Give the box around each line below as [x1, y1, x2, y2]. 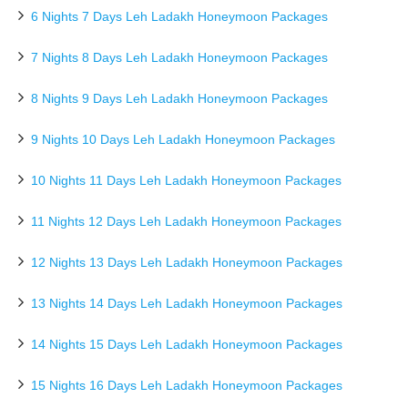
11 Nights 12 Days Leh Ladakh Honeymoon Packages [31, 214, 342, 229]
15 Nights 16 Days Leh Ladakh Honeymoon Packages [31, 378, 342, 393]
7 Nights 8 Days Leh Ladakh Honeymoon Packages [31, 50, 328, 65]
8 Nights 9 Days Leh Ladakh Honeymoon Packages [31, 91, 328, 106]
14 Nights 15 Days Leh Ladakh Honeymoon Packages [31, 337, 342, 352]
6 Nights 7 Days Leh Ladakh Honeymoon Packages [31, 9, 328, 24]
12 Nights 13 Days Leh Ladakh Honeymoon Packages [31, 255, 342, 270]
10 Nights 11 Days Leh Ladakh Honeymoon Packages [31, 173, 342, 188]
